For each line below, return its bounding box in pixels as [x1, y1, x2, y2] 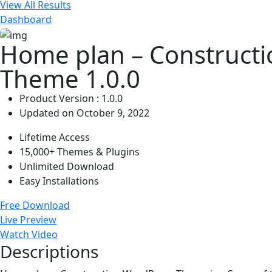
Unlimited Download [19, 159, 114, 173]
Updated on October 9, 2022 [19, 106, 149, 120]
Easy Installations [19, 174, 99, 188]
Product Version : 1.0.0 [19, 91, 123, 105]
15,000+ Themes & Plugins [19, 144, 140, 158]
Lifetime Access [19, 130, 90, 144]
